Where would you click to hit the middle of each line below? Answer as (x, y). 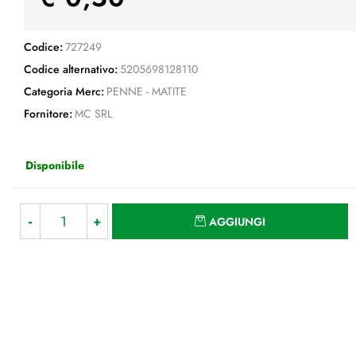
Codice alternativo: (71, 69)
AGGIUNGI (238, 222)
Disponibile (55, 164)
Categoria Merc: (64, 91)
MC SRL (93, 114)
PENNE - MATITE (146, 91)
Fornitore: (48, 114)
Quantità (328, 211)
